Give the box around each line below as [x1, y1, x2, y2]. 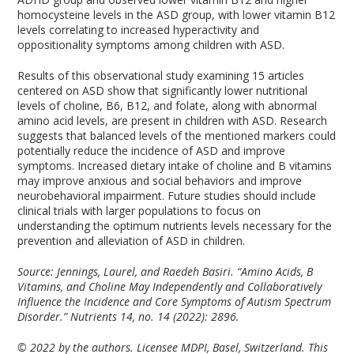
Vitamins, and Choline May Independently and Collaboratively [17, 279, 322, 294]
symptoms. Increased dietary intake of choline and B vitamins [17, 158, 333, 173]
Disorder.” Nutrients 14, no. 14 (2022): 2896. [17, 309, 240, 324]
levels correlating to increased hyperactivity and [17, 22, 260, 37]
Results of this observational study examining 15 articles [17, 68, 305, 83]
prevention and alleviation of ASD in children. [17, 233, 246, 248]
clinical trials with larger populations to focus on [17, 203, 262, 218]
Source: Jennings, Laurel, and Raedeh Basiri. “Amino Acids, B [17, 264, 314, 279]
